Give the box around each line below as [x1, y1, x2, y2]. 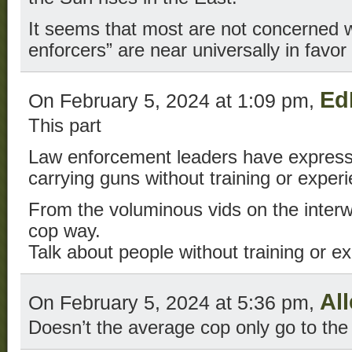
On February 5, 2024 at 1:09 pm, [28, 90, 320, 112]
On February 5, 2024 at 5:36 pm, [28, 291, 320, 314]
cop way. [28, 221, 101, 242]
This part [28, 115, 101, 137]
